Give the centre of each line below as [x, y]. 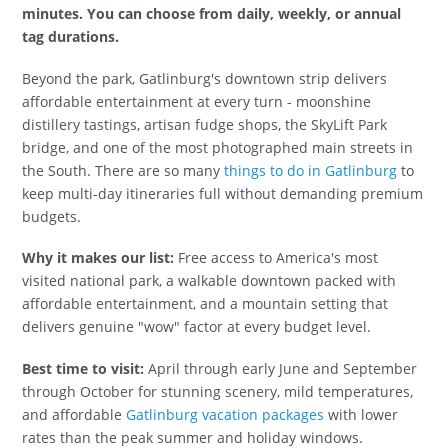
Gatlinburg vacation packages [225, 414]
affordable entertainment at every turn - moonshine [197, 101]
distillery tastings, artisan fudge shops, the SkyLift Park [205, 124]
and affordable [74, 414]
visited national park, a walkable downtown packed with [209, 281]
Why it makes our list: [98, 258]
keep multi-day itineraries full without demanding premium [223, 193]
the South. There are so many [123, 170]
